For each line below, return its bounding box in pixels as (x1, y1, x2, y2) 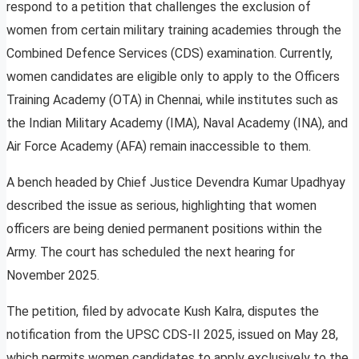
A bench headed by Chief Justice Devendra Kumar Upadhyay (6, 175, 345, 191)
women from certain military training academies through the (6, 22, 341, 38)
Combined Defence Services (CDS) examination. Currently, (6, 46, 333, 62)
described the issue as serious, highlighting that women (6, 198, 317, 214)
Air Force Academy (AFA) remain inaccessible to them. (6, 139, 311, 155)
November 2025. (6, 268, 99, 284)
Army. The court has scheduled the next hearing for (6, 244, 295, 260)
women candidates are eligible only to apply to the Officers (6, 69, 340, 85)
